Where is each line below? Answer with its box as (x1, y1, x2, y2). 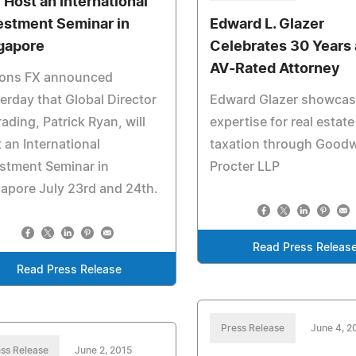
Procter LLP (210, 161, 281, 173)
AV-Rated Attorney (210, 62, 341, 76)
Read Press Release (16, 265, 122, 276)
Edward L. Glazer (210, 17, 325, 32)
